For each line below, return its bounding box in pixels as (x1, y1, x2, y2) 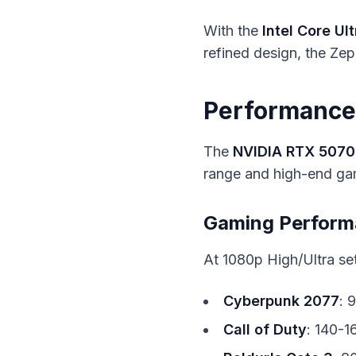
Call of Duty (223, 321, 307, 338)
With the (203, 22, 262, 39)
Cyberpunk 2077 (223, 292, 339, 309)
